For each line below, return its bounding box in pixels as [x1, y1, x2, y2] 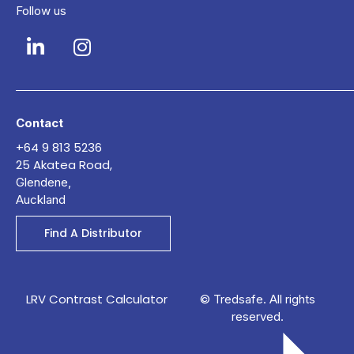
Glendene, [16, 175, 71, 190]
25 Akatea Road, [16, 156, 112, 174]
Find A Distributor [44, 225, 142, 242]
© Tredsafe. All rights [200, 292, 315, 307]
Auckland [16, 192, 69, 208]
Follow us [16, 3, 66, 19]
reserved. [232, 309, 284, 325]
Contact [16, 115, 63, 131]
